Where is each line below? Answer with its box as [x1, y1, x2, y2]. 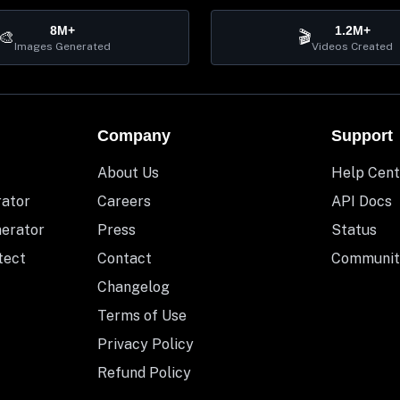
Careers [96, 193, 151, 210]
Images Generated [14, 40, 111, 53]
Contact [96, 250, 152, 267]
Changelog [96, 279, 170, 296]
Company [96, 127, 171, 145]
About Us [96, 164, 159, 181]
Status [331, 221, 378, 238]
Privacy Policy [96, 336, 194, 353]
